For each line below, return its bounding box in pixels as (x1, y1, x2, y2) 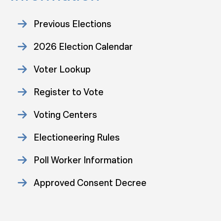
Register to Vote (34, 86, 104, 98)
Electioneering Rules (34, 132, 120, 144)
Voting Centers (34, 109, 97, 121)
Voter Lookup (34, 64, 91, 75)
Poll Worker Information (34, 154, 133, 166)
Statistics (34, 200, 75, 212)
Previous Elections (34, 18, 111, 30)
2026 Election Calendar (34, 41, 133, 53)
